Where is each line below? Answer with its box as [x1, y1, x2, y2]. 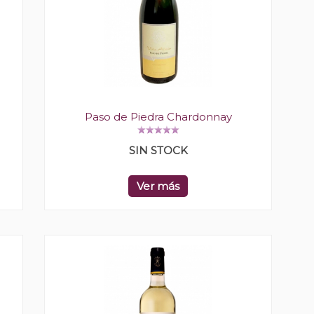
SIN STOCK [128, 144, 188, 157]
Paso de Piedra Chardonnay [84, 110, 232, 123]
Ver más [137, 179, 179, 193]
